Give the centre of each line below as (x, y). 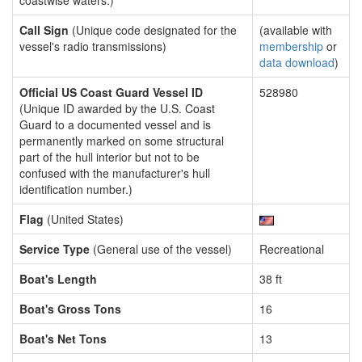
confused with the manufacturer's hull (115, 173)
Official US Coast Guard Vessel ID (111, 92)
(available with (296, 30)
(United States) (84, 219)
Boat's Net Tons (63, 339)
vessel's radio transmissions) (93, 46)
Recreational (292, 249)
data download (297, 62)
